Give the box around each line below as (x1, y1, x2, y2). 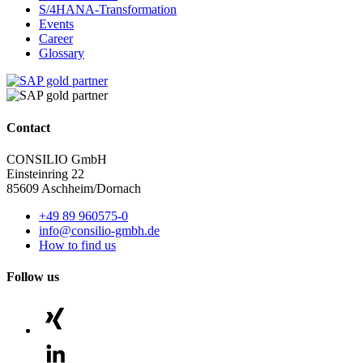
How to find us (39, 238, 116, 252)
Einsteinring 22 (6, 167, 84, 181)
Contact (6, 120, 50, 135)
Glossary (39, 46, 84, 61)
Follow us (6, 270, 59, 284)
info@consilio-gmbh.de (39, 224, 160, 237)
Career (39, 32, 73, 46)
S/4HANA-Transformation (39, 2, 177, 17)
